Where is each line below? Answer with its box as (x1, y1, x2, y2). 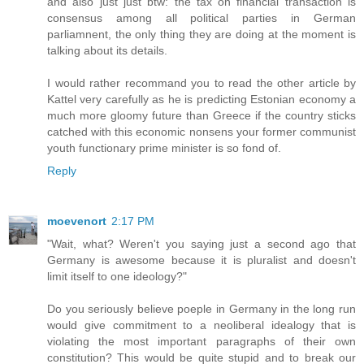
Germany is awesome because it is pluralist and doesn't (47, 253, 356, 267)
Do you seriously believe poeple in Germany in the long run (47, 302, 356, 316)
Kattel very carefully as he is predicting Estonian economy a (47, 93, 356, 106)
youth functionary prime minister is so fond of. (47, 141, 281, 155)
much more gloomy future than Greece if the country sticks (47, 109, 356, 123)
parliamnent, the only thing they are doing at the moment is (47, 28, 356, 41)
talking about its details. (47, 44, 167, 58)
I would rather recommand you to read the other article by (47, 76, 356, 90)
